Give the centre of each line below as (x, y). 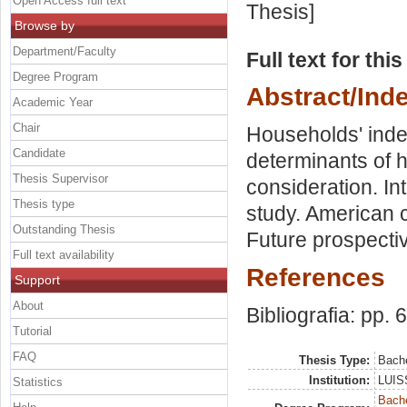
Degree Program (55, 76)
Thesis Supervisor (60, 178)
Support (37, 279)
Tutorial (32, 331)
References (316, 277)
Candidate (39, 153)
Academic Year (53, 102)
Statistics (38, 382)
